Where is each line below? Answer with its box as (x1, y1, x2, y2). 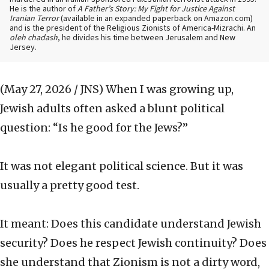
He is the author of (10, 3, 77, 16)
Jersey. (10, 41, 37, 54)
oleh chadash (10, 32, 58, 44)
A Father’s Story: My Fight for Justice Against (77, 3, 235, 16)
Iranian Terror (10, 13, 59, 25)
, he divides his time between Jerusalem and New (58, 32, 235, 44)
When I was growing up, (106, 82, 234, 97)
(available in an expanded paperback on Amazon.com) (59, 13, 253, 25)
